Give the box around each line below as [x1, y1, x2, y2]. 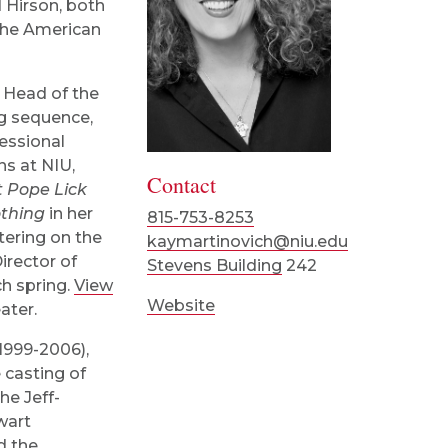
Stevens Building [147, 255, 283, 275]
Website [147, 295, 216, 315]
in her [45, 204, 93, 223]
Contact [147, 169, 217, 199]
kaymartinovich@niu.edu [147, 231, 349, 251]
